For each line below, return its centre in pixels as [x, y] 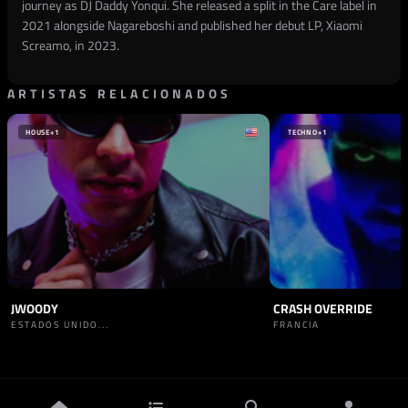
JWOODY [35, 308]
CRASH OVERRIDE [323, 308]
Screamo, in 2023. [71, 45]
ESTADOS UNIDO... [60, 325]
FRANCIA [296, 325]
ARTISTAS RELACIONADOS [120, 93]
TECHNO [303, 132]
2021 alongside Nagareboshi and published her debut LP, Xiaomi [192, 25]
